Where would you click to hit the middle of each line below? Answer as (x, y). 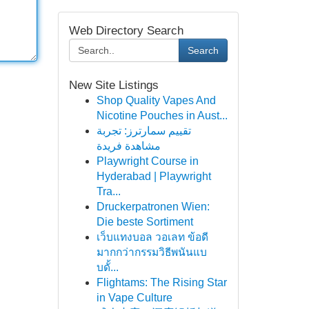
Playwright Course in (147, 161)
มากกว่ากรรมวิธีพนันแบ (151, 252)
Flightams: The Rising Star (161, 282)
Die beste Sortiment (144, 222)
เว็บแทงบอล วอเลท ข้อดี (152, 237)
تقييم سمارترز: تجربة (143, 131)
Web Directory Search (126, 31)
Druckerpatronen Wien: (153, 207)
